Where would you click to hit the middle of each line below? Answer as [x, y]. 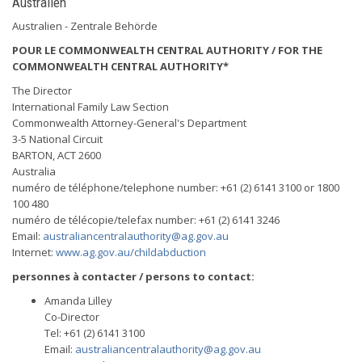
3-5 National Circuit [57, 139]
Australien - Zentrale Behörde [85, 26]
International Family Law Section [90, 107]
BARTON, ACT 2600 [57, 155]
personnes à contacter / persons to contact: [133, 276]
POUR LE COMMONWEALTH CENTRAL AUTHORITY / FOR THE [167, 50]
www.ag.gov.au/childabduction [131, 252]
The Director [42, 90]
